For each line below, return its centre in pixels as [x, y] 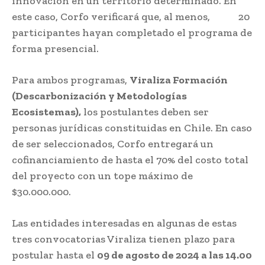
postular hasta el [54, 255]
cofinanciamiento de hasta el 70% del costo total [130, 159]
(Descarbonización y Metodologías [99, 96]
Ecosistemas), [46, 112]
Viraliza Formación [179, 80]
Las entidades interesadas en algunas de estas [124, 223]
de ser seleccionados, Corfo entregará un [113, 143]
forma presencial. [55, 48]
